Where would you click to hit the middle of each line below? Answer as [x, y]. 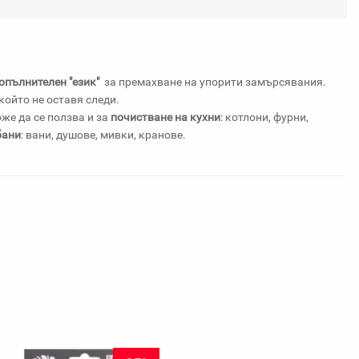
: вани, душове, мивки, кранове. [103, 135]
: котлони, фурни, [264, 117]
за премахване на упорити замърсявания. [213, 82]
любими [313, 16]
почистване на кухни [165, 117]
